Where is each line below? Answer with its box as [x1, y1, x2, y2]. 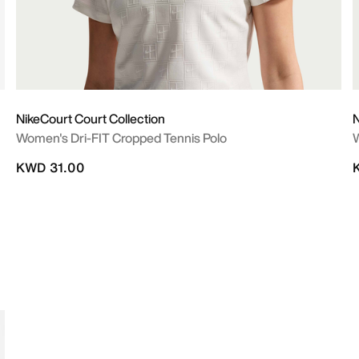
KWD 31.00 [16, 158, 84, 177]
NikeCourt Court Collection [16, 109, 165, 128]
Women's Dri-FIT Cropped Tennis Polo [16, 128, 227, 147]
